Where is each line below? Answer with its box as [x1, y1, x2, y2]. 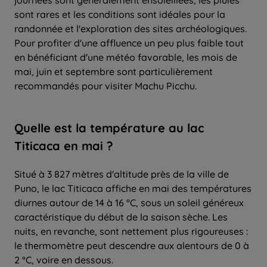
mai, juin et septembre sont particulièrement [14, 65, 213, 77]
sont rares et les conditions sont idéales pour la [14, 8, 225, 20]
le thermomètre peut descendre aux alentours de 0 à [14, 239, 249, 252]
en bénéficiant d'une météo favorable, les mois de [14, 51, 237, 63]
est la [51, 120, 90, 135]
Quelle [14, 120, 51, 135]
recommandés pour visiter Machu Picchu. [14, 79, 197, 92]
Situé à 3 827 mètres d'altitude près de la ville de [14, 167, 229, 180]
